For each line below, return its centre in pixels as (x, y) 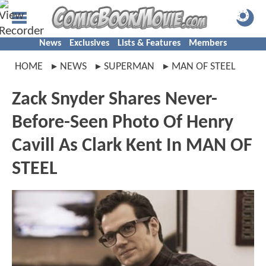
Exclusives (89, 43)
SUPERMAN (129, 67)
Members (208, 43)
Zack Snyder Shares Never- (115, 100)
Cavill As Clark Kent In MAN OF (132, 146)
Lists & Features (149, 43)
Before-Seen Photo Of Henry (123, 123)
